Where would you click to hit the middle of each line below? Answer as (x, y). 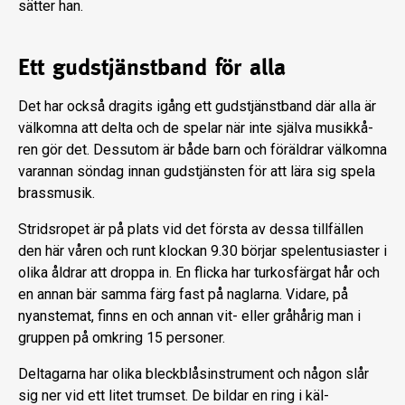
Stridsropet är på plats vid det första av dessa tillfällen (191, 230)
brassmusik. (57, 193)
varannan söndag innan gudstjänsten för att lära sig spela (197, 172)
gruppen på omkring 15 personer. (122, 338)
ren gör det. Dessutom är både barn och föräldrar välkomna (202, 150)
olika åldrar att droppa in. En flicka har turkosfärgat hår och (199, 273)
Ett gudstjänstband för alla (152, 67)
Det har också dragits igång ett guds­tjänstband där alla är (197, 107)
